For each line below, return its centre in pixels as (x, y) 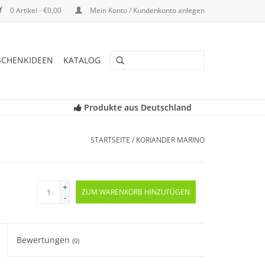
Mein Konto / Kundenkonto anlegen (146, 10)
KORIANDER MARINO (170, 140)
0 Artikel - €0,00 (36, 10)
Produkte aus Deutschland (136, 107)
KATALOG (82, 60)
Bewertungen (45, 240)
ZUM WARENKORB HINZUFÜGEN (136, 192)
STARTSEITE (110, 140)
